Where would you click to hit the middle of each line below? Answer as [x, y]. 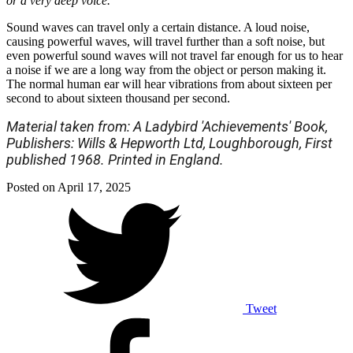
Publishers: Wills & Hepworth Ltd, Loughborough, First [169, 143]
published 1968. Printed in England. [117, 160]
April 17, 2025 [94, 188]
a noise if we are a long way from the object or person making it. [166, 70]
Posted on [31, 188]
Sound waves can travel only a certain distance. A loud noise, [158, 28]
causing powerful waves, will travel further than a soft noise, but [165, 42]
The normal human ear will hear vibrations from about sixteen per [169, 84]
